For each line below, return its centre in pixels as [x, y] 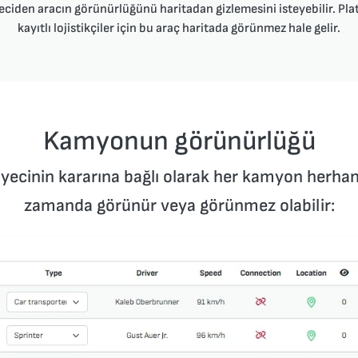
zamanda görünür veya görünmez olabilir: [179, 205]
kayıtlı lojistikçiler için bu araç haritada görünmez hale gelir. [179, 28]
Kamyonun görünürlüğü [179, 141]
